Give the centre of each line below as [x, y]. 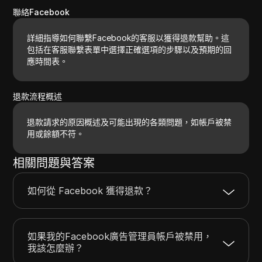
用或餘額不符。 [56, 133]
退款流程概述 [38, 96]
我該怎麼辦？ [56, 248]
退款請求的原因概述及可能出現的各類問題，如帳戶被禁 [130, 122]
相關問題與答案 [54, 163]
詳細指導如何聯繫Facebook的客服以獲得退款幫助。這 [128, 37]
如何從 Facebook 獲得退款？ [90, 190]
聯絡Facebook [42, 12]
